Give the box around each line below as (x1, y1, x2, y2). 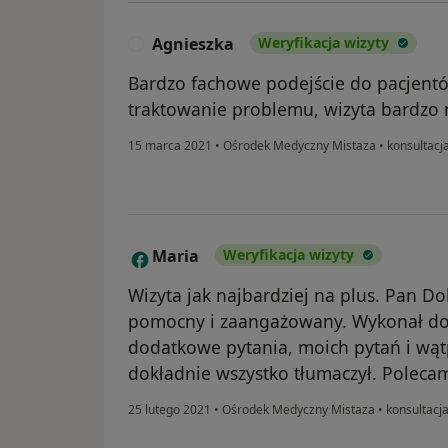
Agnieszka (152, 33, 234, 56)
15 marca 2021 (128, 137, 212, 155)
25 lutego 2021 (128, 401, 211, 419)
